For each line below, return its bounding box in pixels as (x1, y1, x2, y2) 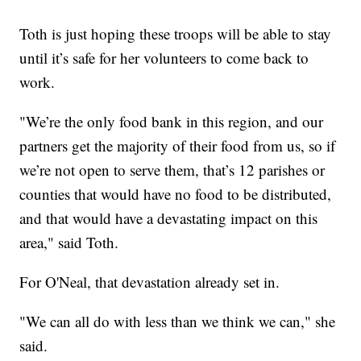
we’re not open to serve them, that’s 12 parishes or (19, 160, 326, 180)
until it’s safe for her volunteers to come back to (19, 48, 309, 68)
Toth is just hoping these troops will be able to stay (19, 23, 332, 44)
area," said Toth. (19, 232, 119, 253)
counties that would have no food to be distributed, (19, 184, 332, 205)
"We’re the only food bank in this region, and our (19, 111, 324, 132)
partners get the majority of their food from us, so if (19, 135, 336, 156)
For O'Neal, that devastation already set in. (19, 272, 280, 293)
